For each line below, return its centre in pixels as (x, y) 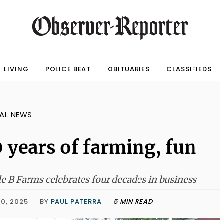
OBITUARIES (128, 69)
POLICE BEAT (68, 69)
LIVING (16, 69)
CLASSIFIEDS (189, 69)
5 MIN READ (133, 201)
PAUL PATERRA (76, 201)
